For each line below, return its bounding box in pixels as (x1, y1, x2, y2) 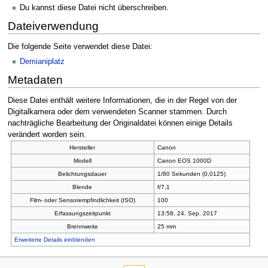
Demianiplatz (20, 57, 65, 66)
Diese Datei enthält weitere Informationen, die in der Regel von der (7, 96, 237, 105)
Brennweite (66, 223, 98, 230)
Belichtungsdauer (58, 170, 107, 177)
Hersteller (69, 144, 96, 151)
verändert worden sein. (7, 130, 86, 139)
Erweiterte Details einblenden (14, 236, 95, 243)
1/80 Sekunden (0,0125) (157, 170, 226, 177)
